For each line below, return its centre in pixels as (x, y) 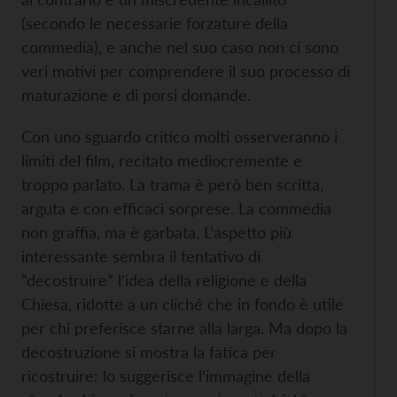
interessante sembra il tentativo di (141, 256)
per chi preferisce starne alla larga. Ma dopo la (184, 328)
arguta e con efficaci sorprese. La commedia (176, 208)
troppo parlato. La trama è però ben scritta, (172, 184)
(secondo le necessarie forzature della (155, 23)
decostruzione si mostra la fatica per (149, 352)
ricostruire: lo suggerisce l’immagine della (166, 376)
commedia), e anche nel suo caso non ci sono (180, 47)
